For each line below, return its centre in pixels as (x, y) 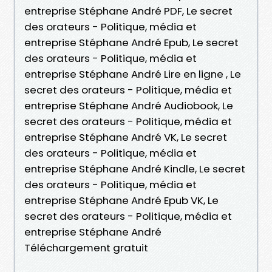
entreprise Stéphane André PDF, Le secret (128, 11)
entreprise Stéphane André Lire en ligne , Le (133, 74)
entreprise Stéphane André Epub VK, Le (121, 200)
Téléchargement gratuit (86, 247)
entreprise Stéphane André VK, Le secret (126, 137)
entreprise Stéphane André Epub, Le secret (131, 42)
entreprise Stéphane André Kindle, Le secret (135, 168)
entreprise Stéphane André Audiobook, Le (129, 105)
